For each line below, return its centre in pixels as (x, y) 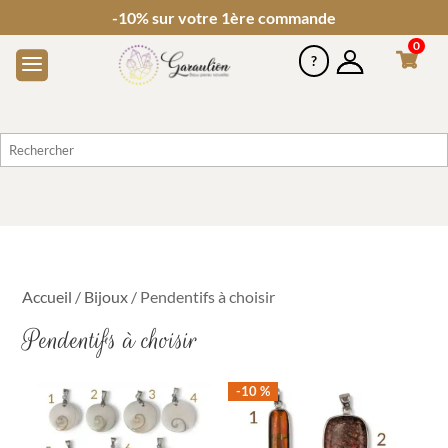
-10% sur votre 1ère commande (223, 17)
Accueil (47, 296)
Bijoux (106, 296)
